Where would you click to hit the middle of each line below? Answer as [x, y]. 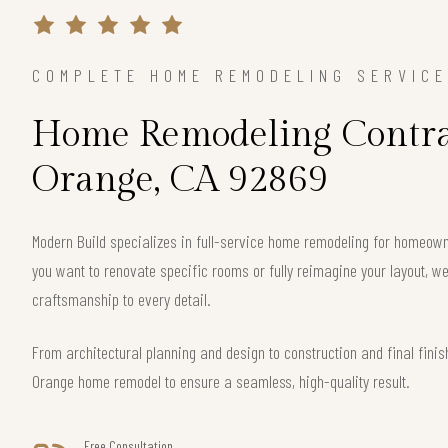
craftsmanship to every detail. [121, 298]
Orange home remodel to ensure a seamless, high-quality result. [221, 380]
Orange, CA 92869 [180, 179]
